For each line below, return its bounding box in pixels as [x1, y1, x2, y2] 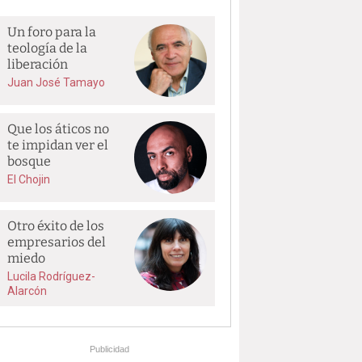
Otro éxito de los [7, 218, 105, 234]
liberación [7, 57, 69, 72]
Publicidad [89, 344, 129, 354]
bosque [7, 154, 52, 169]
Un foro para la [7, 24, 97, 40]
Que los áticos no [7, 121, 110, 137]
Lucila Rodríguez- [7, 270, 96, 283]
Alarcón [7, 284, 48, 297]
